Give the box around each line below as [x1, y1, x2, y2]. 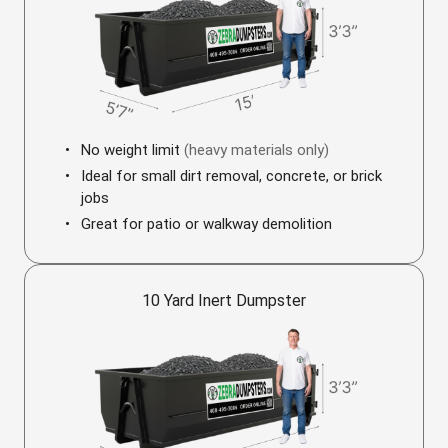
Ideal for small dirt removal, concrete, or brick [81, 167, 382, 185]
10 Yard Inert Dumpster [142, 291, 306, 310]
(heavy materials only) [184, 141, 329, 159]
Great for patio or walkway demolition [81, 215, 332, 233]
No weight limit [81, 141, 184, 159]
